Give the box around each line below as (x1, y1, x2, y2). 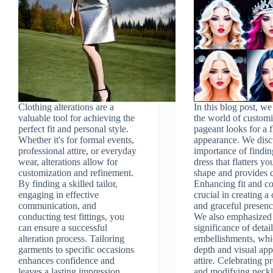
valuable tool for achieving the (18, 112, 135, 123)
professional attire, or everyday (18, 145, 136, 156)
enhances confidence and (18, 255, 115, 266)
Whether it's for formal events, (18, 134, 134, 145)
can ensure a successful (18, 222, 107, 233)
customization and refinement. (18, 167, 133, 178)
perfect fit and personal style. (18, 123, 129, 134)
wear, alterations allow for (18, 156, 118, 167)
